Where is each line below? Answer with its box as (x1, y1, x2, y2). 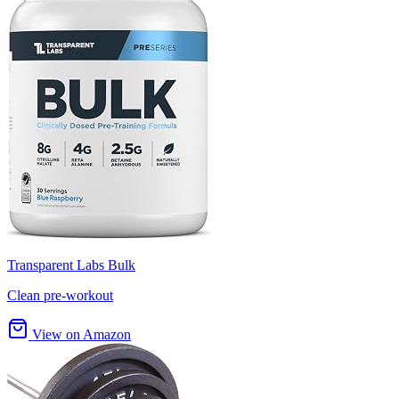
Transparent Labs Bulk (7, 257, 135, 273)
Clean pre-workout (7, 288, 113, 304)
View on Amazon (28, 327, 131, 343)
